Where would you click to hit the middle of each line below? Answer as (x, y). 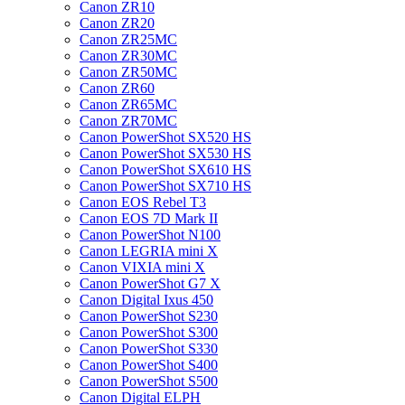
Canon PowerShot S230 (149, 316)
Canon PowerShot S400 (149, 365)
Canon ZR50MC (128, 72)
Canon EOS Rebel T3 (143, 202)
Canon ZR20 (117, 23)
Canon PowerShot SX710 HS (165, 186)
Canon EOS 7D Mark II (149, 218)
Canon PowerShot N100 (150, 235)
